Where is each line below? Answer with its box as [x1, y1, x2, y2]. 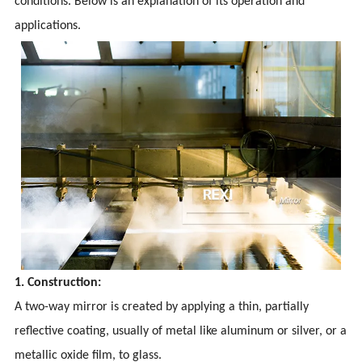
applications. [15, 19, 82, 33]
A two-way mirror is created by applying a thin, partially [15, 300, 309, 314]
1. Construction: [15, 276, 102, 289]
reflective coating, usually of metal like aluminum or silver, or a [15, 324, 347, 338]
